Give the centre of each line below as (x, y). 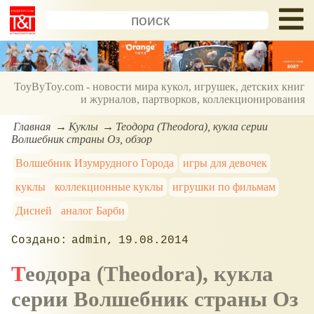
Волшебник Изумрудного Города (95, 163)
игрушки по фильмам (224, 186)
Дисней (34, 210)
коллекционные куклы (109, 186)
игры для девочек (225, 163)
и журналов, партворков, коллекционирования (193, 100)
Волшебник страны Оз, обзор (82, 139)
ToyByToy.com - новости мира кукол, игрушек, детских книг (160, 87)
